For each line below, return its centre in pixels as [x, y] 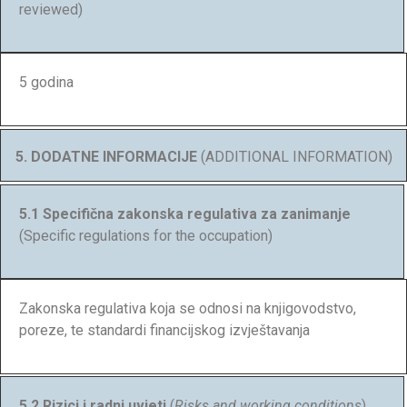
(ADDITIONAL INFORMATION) [296, 156]
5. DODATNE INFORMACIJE [108, 156]
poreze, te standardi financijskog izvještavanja [164, 331]
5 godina [46, 83]
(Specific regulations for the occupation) [146, 236]
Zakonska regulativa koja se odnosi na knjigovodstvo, [188, 309]
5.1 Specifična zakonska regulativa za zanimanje [185, 214]
